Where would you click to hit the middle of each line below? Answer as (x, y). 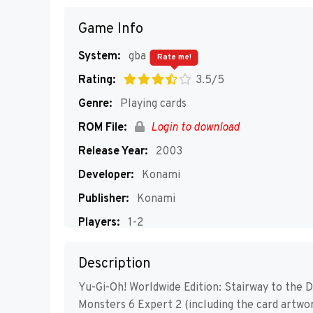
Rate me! (174, 57)
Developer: (106, 175)
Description (115, 264)
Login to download (194, 128)
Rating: (97, 80)
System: (99, 57)
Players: (99, 223)
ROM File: (102, 128)
